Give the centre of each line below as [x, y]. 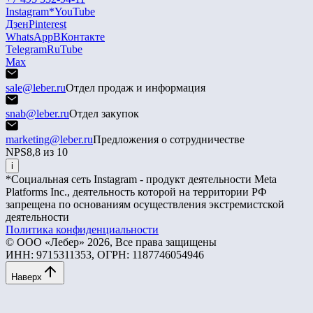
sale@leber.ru [36, 87]
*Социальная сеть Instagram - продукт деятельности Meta [141, 179]
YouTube [75, 11]
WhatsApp [29, 36]
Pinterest [48, 24]
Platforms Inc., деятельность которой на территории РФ [136, 191]
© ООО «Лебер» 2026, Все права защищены [111, 242]
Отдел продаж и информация [136, 87]
